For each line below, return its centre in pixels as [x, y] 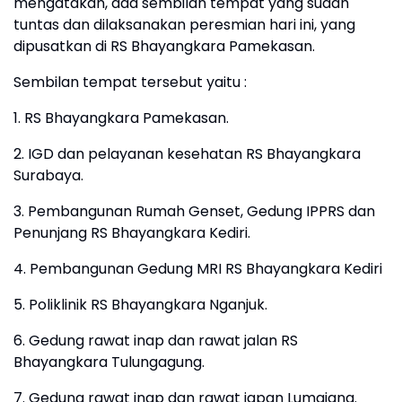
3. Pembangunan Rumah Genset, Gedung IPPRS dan [194, 211]
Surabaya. [48, 175]
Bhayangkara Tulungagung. [109, 362]
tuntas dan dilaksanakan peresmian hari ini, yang [184, 25]
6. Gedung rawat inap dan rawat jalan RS [156, 341]
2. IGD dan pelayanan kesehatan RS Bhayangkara [187, 154]
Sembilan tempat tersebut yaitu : [130, 82]
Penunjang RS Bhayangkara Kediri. [132, 233]
